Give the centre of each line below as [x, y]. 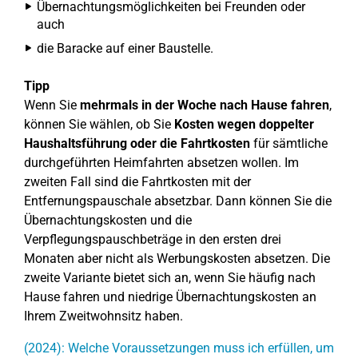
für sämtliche [289, 143]
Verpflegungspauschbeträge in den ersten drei [153, 239]
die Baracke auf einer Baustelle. [125, 48]
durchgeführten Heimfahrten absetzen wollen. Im [161, 163]
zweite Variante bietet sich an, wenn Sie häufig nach [170, 278]
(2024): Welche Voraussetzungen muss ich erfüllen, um [179, 348]
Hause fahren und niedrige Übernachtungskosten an [170, 297]
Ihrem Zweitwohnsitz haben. [103, 316]
